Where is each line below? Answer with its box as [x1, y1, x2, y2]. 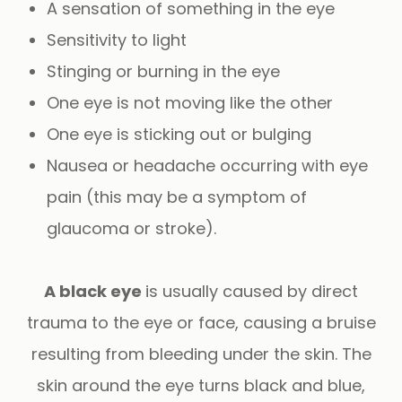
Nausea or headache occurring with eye [47, 153, 369, 177]
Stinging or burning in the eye [47, 59, 281, 83]
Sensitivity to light [47, 28, 188, 51]
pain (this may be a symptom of [47, 185, 308, 208]
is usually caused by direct [145, 279, 358, 302]
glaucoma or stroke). [47, 216, 217, 240]
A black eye [44, 279, 145, 302]
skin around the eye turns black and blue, [37, 373, 365, 397]
